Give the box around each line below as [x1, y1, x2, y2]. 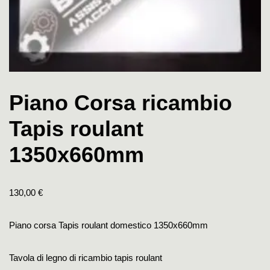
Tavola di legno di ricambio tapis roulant [9, 252, 162, 263]
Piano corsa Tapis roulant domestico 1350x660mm [9, 219, 208, 230]
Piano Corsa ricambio [9, 90, 232, 115]
